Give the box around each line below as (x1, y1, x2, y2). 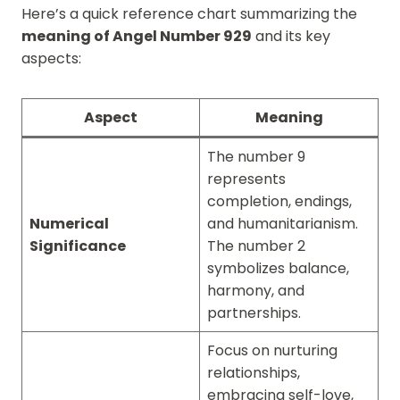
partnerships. (207, 302, 301, 323)
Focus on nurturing (207, 339, 337, 361)
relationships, (207, 362, 300, 383)
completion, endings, (207, 190, 352, 212)
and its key (252, 25, 330, 46)
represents (207, 168, 286, 189)
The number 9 (207, 146, 305, 167)
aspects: (21, 47, 81, 69)
